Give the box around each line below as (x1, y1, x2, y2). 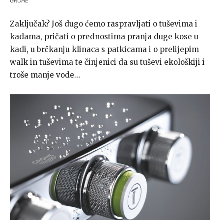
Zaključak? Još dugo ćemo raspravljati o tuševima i (10, 19, 197, 28)
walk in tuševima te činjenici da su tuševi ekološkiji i (10, 57, 205, 67)
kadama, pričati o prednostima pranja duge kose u (10, 31, 198, 41)
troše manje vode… (10, 70, 80, 80)
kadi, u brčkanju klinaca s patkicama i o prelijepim (10, 44, 199, 54)
